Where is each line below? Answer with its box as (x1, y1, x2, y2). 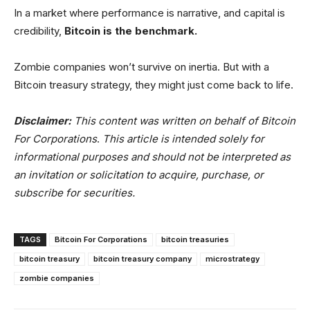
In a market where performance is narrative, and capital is (14, 6, 285, 19)
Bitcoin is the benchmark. (64, 24, 197, 37)
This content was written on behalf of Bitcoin (71, 113, 295, 127)
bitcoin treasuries (161, 234, 229, 244)
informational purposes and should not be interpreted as (14, 149, 291, 163)
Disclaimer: (14, 113, 71, 127)
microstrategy (206, 253, 259, 264)
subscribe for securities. (14, 185, 135, 199)
